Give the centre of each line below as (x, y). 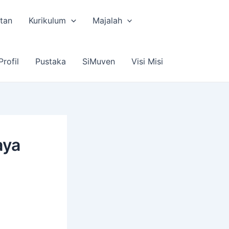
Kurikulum (48, 20)
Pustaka (51, 61)
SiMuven (99, 61)
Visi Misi (147, 61)
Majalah (107, 20)
